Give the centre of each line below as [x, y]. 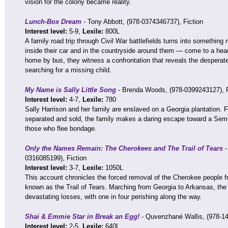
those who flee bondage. [61, 129]
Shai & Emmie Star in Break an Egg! [82, 217]
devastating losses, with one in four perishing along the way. [113, 197]
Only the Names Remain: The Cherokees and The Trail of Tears [124, 148]
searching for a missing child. [68, 70]
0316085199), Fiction [56, 158]
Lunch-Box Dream [53, 22]
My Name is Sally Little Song [70, 90]
